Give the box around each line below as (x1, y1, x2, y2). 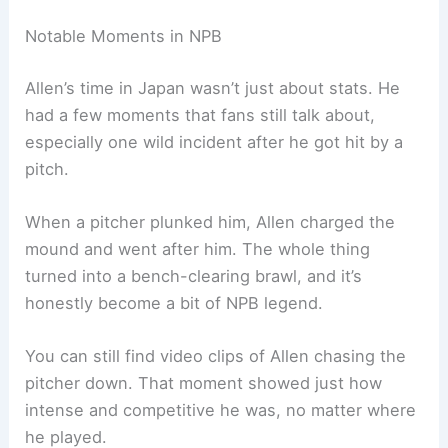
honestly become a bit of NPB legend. (25, 292, 324, 313)
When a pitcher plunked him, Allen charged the (25, 211, 396, 232)
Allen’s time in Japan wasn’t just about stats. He (25, 77, 401, 98)
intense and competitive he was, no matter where (25, 400, 417, 421)
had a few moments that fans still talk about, (25, 104, 376, 125)
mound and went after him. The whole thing (25, 238, 371, 259)
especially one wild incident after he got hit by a (25, 131, 404, 152)
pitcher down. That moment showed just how (25, 373, 383, 394)
